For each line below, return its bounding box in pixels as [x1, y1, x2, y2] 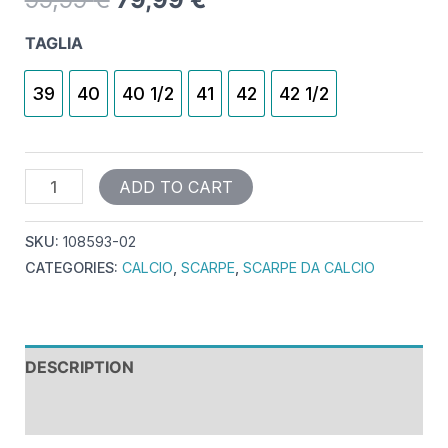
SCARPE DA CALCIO [242, 259, 375, 277]
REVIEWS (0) [24, 402, 128, 423]
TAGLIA [24, 33, 83, 54]
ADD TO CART [118, 177, 233, 198]
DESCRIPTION [24, 357, 134, 378]
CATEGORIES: [24, 259, 122, 277]
